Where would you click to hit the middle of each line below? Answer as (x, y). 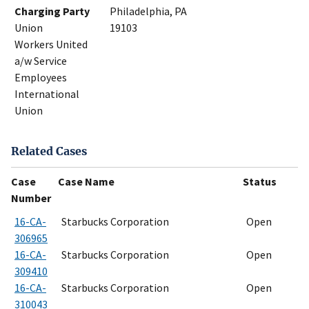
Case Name (86, 181)
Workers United (51, 44)
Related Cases (49, 151)
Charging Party (52, 11)
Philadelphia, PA (148, 11)
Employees (41, 78)
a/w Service (41, 61)
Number (31, 198)
